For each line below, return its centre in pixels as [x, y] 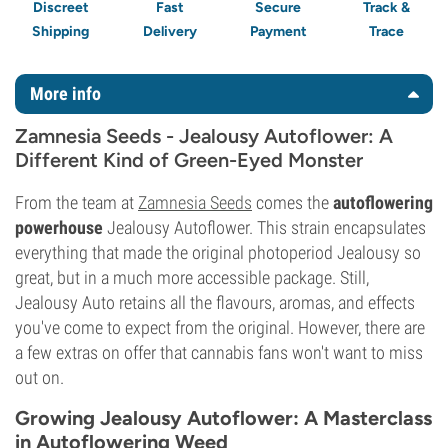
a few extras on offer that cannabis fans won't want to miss [219, 352]
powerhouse [59, 227]
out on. [39, 377]
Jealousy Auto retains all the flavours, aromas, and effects [215, 302]
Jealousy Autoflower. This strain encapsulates [264, 227]
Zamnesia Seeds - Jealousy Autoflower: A [204, 136]
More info [65, 93]
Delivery [169, 31]
